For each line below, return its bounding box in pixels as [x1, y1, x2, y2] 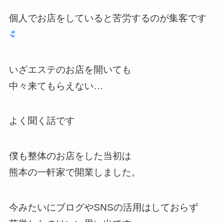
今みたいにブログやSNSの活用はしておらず [8, 202, 198, 213]
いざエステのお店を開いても [8, 64, 131, 75]
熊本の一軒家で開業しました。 [8, 166, 141, 177]
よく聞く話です [8, 115, 75, 126]
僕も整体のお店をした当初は [8, 150, 131, 161]
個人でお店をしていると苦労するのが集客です [8, 13, 207, 24]
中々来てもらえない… [8, 80, 103, 91]
